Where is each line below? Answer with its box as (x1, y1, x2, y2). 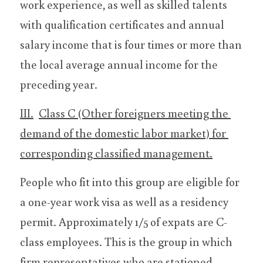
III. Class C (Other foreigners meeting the (20, 105, 33, 120)
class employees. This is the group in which (20, 234, 232, 249)
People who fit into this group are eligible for (20, 174, 240, 189)
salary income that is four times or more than (20, 36, 242, 52)
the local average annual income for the (20, 56, 218, 72)
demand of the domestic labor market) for (20, 125, 226, 140)
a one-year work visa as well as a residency (20, 194, 228, 209)
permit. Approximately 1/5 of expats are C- (20, 214, 227, 229)
